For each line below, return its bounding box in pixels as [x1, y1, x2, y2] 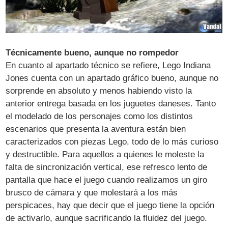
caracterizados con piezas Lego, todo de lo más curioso [6, 137, 219, 147]
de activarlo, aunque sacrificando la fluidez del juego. [6, 213, 208, 223]
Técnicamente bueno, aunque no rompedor [6, 48, 179, 58]
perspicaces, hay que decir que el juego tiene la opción [6, 201, 215, 211]
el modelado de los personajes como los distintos [6, 111, 193, 122]
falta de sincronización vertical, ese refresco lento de [6, 162, 208, 173]
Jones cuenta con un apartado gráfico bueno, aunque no [6, 73, 219, 83]
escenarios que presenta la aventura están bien [6, 124, 186, 134]
